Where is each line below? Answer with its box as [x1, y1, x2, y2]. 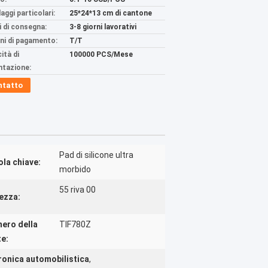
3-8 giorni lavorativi [69, 23, 136, 31]
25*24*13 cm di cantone [69, 9, 152, 17]
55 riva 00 [59, 185, 96, 194]
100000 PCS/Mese [69, 50, 133, 59]
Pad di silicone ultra [59, 150, 133, 160]
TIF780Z [59, 220, 91, 229]
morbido [59, 165, 91, 174]
